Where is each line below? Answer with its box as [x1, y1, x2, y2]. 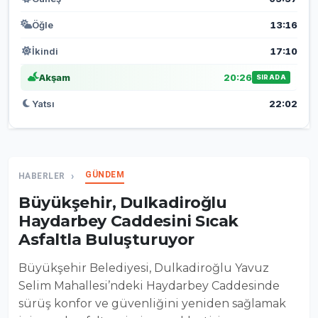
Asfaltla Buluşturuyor [18, 229, 194, 249]
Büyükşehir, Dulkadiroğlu [18, 192, 227, 212]
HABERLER [18, 170, 65, 181]
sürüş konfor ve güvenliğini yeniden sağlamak [18, 296, 286, 310]
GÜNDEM [85, 169, 125, 180]
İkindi [32, 45, 58, 57]
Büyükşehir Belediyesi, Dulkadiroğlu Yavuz [18, 261, 269, 275]
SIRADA [256, 72, 286, 81]
